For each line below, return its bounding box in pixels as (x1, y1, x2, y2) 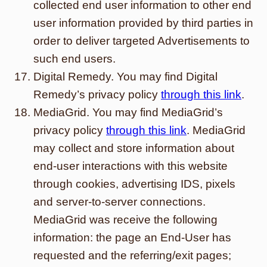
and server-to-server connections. (33, 195, 206, 208)
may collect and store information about (33, 142, 234, 154)
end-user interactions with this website (33, 160, 228, 172)
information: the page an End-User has (33, 231, 231, 244)
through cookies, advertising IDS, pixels (33, 178, 235, 190)
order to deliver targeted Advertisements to (33, 35, 250, 47)
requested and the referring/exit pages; (33, 249, 231, 262)
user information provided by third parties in (33, 17, 253, 29)
